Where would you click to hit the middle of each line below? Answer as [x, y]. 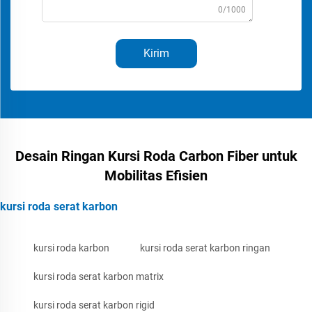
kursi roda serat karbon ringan [205, 248]
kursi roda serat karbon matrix [99, 276]
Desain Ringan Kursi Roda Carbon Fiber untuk [156, 156]
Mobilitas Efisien [156, 175]
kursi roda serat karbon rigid [94, 305]
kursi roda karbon [71, 248]
